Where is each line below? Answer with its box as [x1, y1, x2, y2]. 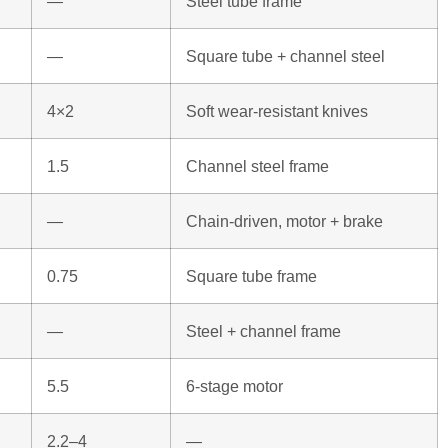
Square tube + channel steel [186, 47, 385, 66]
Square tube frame [186, 267, 317, 286]
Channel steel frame [186, 157, 329, 176]
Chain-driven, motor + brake [186, 212, 383, 231]
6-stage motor [186, 377, 283, 396]
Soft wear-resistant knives [186, 102, 368, 121]
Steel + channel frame [186, 322, 341, 341]
